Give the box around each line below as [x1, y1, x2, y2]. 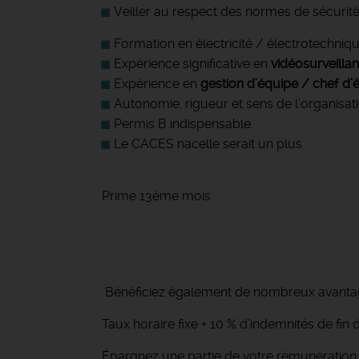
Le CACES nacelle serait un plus [114, 136, 302, 151]
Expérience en [114, 76, 200, 91]
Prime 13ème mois [102, 188, 211, 204]
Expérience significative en [114, 56, 271, 71]
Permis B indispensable [114, 116, 251, 131]
